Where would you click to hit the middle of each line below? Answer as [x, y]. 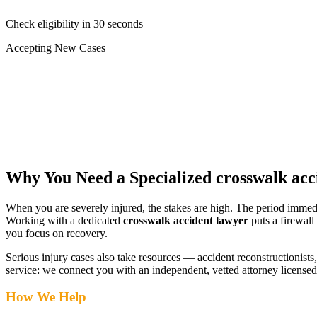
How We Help [46, 297]
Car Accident [60, 73]
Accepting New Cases [56, 47]
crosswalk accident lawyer [186, 220]
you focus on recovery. [57, 233]
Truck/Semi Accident [78, 86]
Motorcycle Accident [78, 98]
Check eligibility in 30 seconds [74, 23]
